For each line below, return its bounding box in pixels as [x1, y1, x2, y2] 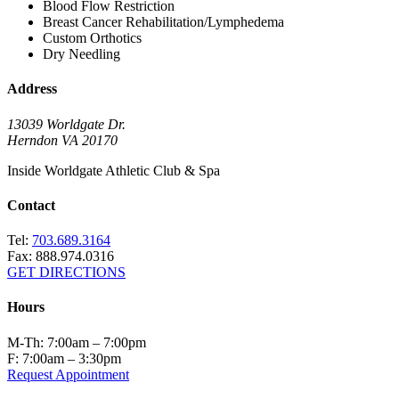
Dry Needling [43, 46, 120, 62]
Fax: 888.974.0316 [7, 248, 114, 265]
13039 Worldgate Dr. [7, 116, 126, 132]
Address [7, 81, 57, 97]
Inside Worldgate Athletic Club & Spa [7, 162, 220, 178]
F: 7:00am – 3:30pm [7, 350, 121, 366]
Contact [7, 197, 55, 213]
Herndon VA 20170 [7, 132, 118, 148]
